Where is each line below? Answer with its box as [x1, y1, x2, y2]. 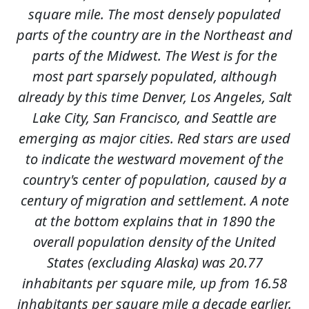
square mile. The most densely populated [28, 5, 281, 24]
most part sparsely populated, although [32, 67, 277, 86]
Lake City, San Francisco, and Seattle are [32, 108, 277, 128]
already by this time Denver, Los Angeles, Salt [17, 88, 292, 107]
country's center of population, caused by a [23, 170, 286, 190]
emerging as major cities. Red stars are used [19, 129, 290, 148]
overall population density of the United [33, 232, 276, 252]
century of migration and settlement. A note [20, 191, 289, 210]
